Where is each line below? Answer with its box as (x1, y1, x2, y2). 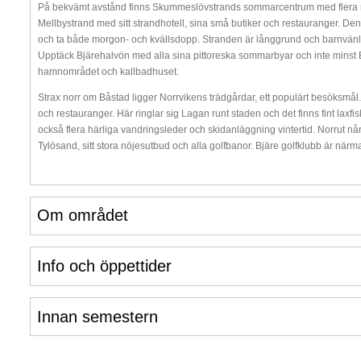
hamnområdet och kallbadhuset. (37, 65, 179, 77)
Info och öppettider (36, 257, 172, 276)
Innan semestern (36, 307, 158, 326)
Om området (36, 206, 128, 225)
